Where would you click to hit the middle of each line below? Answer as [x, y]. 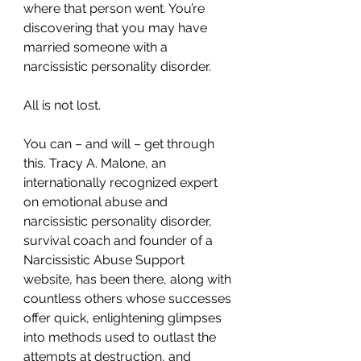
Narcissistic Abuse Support [106, 259]
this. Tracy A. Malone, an [96, 163]
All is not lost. [62, 105]
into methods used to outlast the [121, 337]
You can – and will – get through [120, 143]
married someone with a [97, 47]
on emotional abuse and [97, 201]
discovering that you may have [117, 27]
